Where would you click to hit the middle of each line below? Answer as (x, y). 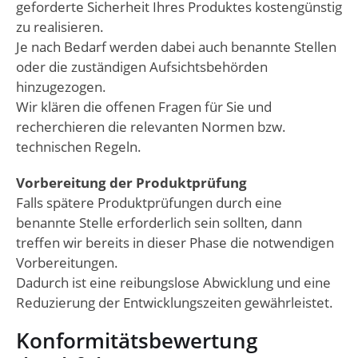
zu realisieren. (60, 27)
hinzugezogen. (61, 87)
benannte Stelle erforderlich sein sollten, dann (159, 223)
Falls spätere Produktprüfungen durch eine (149, 203)
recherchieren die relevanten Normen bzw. (151, 127)
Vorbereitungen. (67, 263)
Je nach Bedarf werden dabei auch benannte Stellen (176, 47)
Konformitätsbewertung (137, 341)
